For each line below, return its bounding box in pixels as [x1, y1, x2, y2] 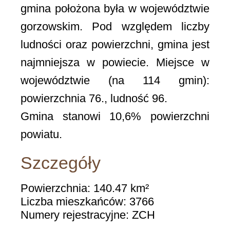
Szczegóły [21, 153, 101, 172]
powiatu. [21, 127, 62, 141]
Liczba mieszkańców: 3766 [21, 195, 154, 208]
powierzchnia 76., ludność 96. [21, 91, 167, 105]
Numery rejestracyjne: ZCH [21, 208, 155, 221]
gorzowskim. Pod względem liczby [21, 20, 209, 33]
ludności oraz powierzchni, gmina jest [21, 37, 209, 51]
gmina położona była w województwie [21, 2, 209, 15]
